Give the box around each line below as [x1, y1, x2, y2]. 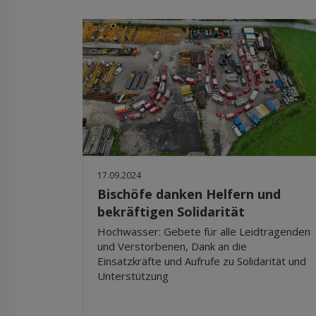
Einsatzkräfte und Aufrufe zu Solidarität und [97, 254, 306, 269]
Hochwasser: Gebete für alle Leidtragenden [97, 224, 310, 239]
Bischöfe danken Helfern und [97, 186, 281, 203]
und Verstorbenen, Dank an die [97, 239, 247, 254]
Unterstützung [97, 269, 169, 284]
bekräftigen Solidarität [97, 203, 245, 221]
